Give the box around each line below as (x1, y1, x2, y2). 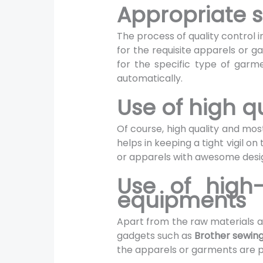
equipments (116, 185, 246, 215)
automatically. (116, 72, 185, 86)
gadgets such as (116, 228, 192, 242)
